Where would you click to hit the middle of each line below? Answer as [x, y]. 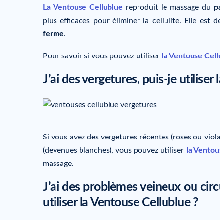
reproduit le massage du [168, 7]
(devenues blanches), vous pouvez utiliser [114, 150]
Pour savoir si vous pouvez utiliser [102, 56]
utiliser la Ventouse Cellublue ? [121, 203]
